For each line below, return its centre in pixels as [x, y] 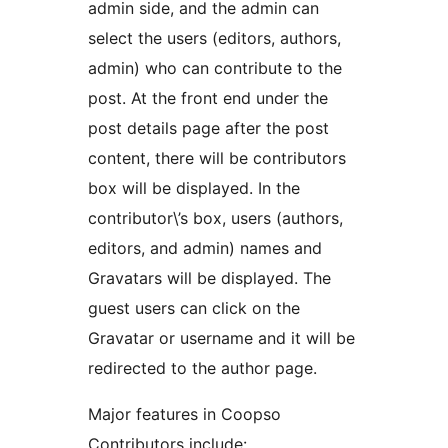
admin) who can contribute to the [215, 68]
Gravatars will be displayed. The [209, 278]
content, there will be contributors [217, 158]
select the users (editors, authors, [214, 38]
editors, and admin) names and [205, 248]
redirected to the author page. [202, 368]
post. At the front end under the [208, 98]
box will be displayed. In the [194, 188]
